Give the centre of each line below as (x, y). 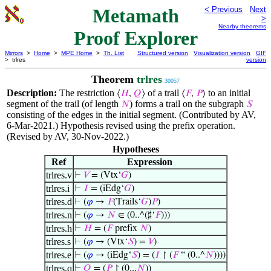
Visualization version (222, 53)
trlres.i (57, 188)
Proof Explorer (135, 38)
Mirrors (14, 53)
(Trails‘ (127, 202)
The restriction (88, 93)
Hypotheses (135, 149)
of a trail (163, 93)
